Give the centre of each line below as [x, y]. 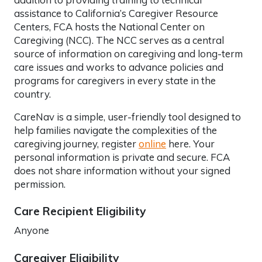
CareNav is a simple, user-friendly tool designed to [127, 116]
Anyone [32, 230]
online [152, 143]
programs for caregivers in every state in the [115, 80]
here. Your [190, 143]
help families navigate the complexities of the [116, 130]
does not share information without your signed [122, 170]
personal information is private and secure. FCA [122, 157]
